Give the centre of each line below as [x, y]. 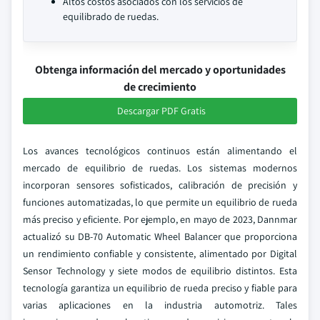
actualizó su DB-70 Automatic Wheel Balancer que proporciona [160, 236]
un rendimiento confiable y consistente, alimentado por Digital [160, 254]
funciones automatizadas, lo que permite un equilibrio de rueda [160, 202]
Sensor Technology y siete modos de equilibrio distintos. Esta [160, 271]
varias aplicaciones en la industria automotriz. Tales [160, 305]
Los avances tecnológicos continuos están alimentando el [160, 151]
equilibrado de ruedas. [111, 16]
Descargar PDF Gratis [161, 111]
